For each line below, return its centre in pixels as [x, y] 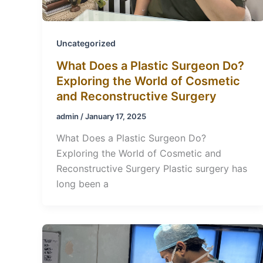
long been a [82, 184]
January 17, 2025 [116, 116]
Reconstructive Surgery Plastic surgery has [152, 169]
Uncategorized [86, 43]
